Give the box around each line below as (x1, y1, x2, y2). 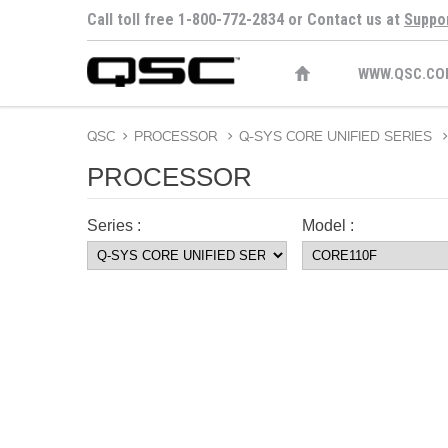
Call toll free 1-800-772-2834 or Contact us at (87, 10, 404, 29)
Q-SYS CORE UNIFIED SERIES (239, 126, 432, 144)
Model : (302, 217, 354, 234)
